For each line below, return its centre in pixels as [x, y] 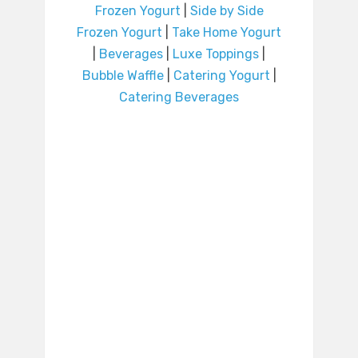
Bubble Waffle [123, 76]
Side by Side [227, 11]
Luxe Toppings [216, 54]
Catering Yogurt [221, 76]
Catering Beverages [179, 97]
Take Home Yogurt [227, 33]
